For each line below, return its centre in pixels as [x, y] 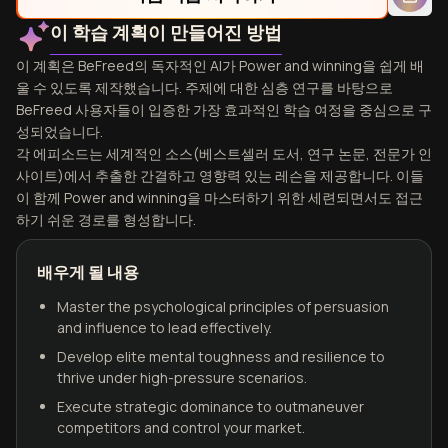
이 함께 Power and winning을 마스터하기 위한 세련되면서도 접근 [219, 197]
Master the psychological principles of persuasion [223, 306]
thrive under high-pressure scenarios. [182, 377]
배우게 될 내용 [88, 272]
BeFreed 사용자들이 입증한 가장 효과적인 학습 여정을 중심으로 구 [224, 109]
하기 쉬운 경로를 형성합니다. [106, 219]
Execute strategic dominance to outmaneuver [210, 406]
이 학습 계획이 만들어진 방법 [166, 32]
